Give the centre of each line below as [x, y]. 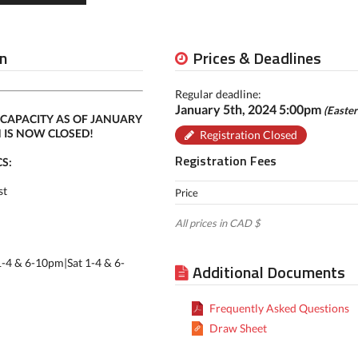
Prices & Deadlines [257, 58]
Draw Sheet [238, 328]
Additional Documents [268, 272]
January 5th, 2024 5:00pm [249, 109]
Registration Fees [225, 161]
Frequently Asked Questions [279, 308]
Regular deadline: [218, 94]
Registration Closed [248, 135]
